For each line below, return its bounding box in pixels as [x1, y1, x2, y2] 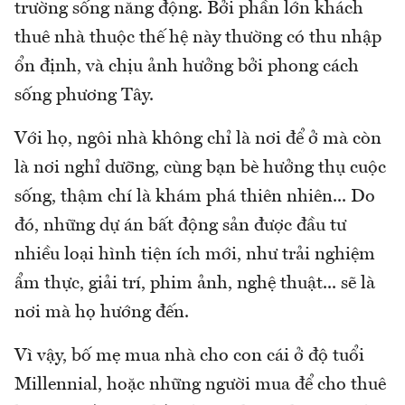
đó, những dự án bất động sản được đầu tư [14, 216, 346, 235]
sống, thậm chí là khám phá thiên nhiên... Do [14, 187, 375, 206]
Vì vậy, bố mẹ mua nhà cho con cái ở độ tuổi [14, 346, 364, 365]
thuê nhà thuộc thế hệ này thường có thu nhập [14, 28, 381, 47]
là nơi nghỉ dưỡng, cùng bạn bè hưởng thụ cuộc [14, 158, 386, 177]
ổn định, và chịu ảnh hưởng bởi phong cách [14, 57, 359, 76]
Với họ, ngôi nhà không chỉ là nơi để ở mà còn [14, 129, 381, 148]
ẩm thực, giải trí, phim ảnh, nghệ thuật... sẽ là [14, 274, 375, 293]
